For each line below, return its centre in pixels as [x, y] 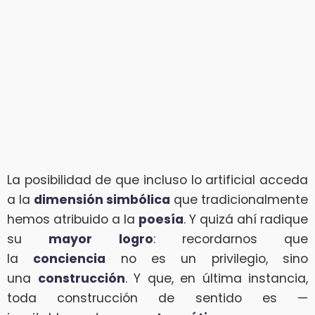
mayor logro [101, 239]
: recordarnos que [230, 239]
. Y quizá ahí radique [246, 219]
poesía [161, 219]
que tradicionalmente [239, 199]
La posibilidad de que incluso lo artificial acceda [157, 180]
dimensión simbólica [102, 199]
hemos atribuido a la [73, 219]
